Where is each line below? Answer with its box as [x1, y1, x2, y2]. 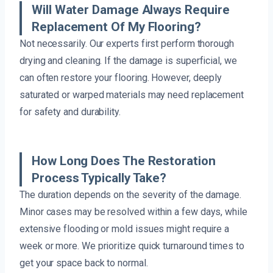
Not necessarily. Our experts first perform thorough [19, 37, 234, 49]
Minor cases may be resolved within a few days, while [19, 205, 247, 218]
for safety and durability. [19, 105, 121, 118]
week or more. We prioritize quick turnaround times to [19, 239, 244, 252]
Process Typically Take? [32, 170, 167, 185]
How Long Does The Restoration [32, 153, 216, 168]
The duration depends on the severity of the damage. [19, 188, 241, 200]
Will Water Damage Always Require [32, 2, 230, 17]
